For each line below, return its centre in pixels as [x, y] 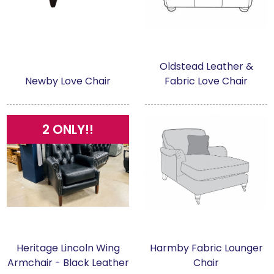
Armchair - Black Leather [68, 263]
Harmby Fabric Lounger [206, 248]
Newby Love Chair [68, 81]
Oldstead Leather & [206, 66]
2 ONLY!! [68, 129]
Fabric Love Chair [206, 81]
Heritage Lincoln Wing [68, 248]
